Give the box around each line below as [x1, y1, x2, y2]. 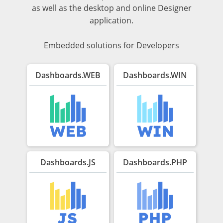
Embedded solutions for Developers [44, 39, 179, 51]
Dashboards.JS [40, 156, 96, 168]
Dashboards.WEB [35, 69, 101, 81]
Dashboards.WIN [123, 69, 187, 81]
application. [90, 14, 133, 26]
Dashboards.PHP [123, 156, 187, 168]
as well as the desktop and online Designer [31, 2, 192, 13]
